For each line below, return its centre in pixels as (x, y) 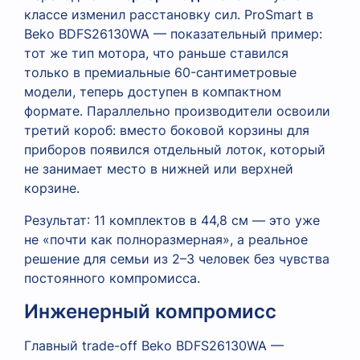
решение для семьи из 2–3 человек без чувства (177, 258)
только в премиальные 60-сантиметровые (160, 72)
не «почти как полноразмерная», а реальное (166, 239)
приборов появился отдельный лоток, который (175, 149)
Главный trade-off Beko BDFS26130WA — (154, 345)
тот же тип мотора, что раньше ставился (156, 53)
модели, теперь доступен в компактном (153, 91)
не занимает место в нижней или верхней (159, 168)
